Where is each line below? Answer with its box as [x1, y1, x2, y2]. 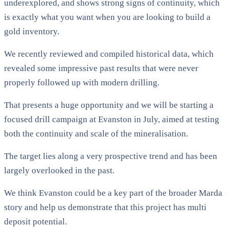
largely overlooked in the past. [4, 165, 114, 175]
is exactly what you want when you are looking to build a [4, 12, 211, 22]
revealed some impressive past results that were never [4, 63, 198, 73]
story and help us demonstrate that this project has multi [4, 202, 207, 212]
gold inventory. [4, 26, 59, 36]
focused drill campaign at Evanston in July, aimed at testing [4, 114, 219, 124]
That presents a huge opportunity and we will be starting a [4, 100, 214, 110]
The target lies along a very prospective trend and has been [4, 151, 217, 161]
